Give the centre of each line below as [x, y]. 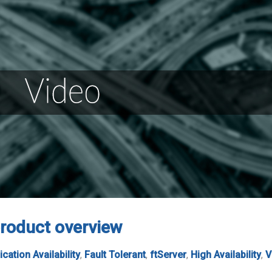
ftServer [168, 254]
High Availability [226, 254]
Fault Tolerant [115, 254]
